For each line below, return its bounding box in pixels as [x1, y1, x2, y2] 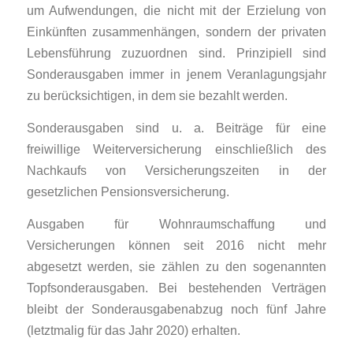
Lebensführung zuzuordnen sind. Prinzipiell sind [26, 46, 327, 61]
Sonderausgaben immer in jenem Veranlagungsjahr [26, 67, 327, 82]
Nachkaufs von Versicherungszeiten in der [26, 162, 327, 177]
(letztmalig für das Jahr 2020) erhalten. [26, 322, 240, 337]
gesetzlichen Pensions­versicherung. [26, 184, 229, 199]
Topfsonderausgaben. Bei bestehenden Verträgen [26, 280, 327, 295]
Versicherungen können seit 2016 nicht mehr [26, 237, 327, 252]
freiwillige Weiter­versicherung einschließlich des [26, 141, 327, 156]
